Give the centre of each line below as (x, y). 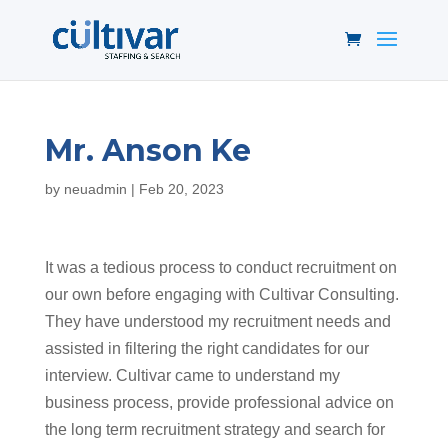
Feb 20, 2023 (181, 189)
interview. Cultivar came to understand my (192, 375)
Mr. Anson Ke (147, 150)
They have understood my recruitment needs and (217, 321)
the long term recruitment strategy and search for (214, 429)
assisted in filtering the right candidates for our (206, 348)
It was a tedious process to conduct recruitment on (220, 267)
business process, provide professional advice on (219, 402)
